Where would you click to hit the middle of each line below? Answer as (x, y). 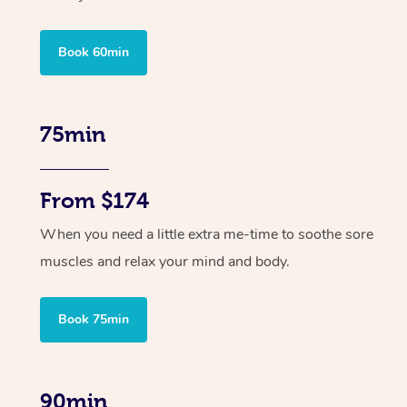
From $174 (94, 201)
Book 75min (94, 320)
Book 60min (94, 53)
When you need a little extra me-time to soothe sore (207, 235)
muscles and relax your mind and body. (165, 262)
